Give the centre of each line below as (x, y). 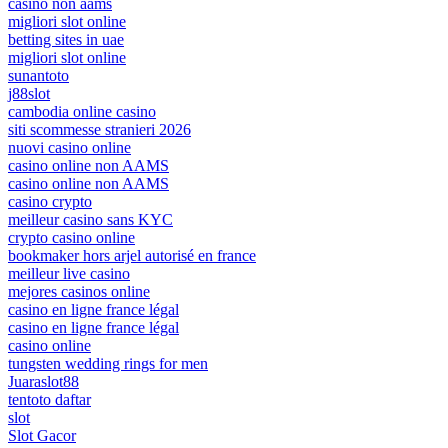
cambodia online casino (82, 111)
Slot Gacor (42, 435)
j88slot (29, 93)
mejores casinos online (79, 291)
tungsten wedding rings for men (108, 363)
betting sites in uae (66, 39)
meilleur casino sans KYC (90, 219)
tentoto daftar (49, 399)
